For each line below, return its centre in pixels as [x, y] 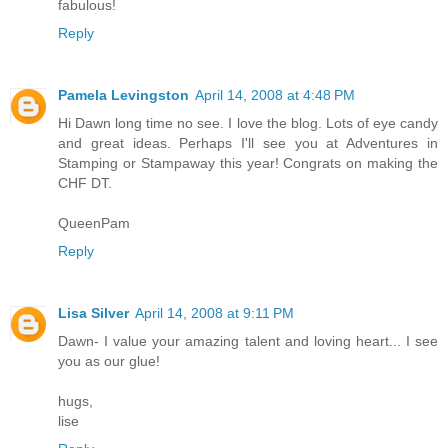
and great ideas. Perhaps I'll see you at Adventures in [248, 142]
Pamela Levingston [123, 94]
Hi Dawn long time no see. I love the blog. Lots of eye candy [248, 122]
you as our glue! [109, 360]
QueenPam [94, 222]
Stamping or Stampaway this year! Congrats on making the [248, 162]
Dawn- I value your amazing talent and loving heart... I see [248, 340]
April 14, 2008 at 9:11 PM [214, 312]
